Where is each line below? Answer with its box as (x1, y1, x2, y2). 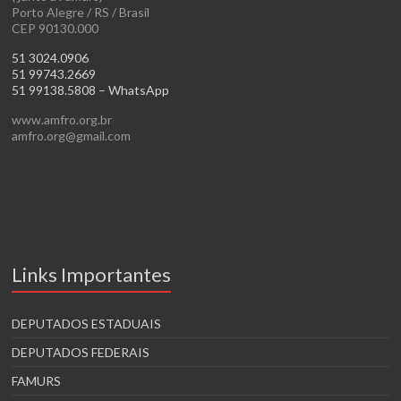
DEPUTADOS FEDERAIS (12, 344, 150, 360)
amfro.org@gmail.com (12, 127, 132, 143)
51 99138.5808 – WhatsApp (12, 81, 170, 98)
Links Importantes (12, 261, 172, 286)
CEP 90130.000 (12, 20, 99, 36)
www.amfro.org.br (12, 111, 113, 127)
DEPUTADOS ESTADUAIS (12, 315, 162, 331)
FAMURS (12, 372, 62, 388)
